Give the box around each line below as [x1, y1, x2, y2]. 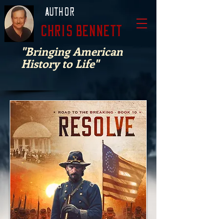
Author [44, 6, 75, 18]
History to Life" [21, 56, 99, 71]
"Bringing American [21, 44, 123, 59]
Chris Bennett [41, 23, 123, 39]
